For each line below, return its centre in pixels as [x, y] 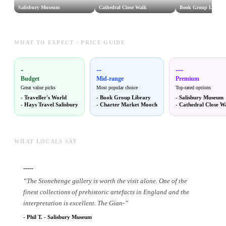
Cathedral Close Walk [123, 8]
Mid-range [110, 79]
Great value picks [38, 88]
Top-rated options [193, 88]
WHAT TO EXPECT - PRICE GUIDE [70, 43]
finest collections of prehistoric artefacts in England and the [106, 192]
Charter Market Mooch [129, 105]
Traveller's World [45, 98]
